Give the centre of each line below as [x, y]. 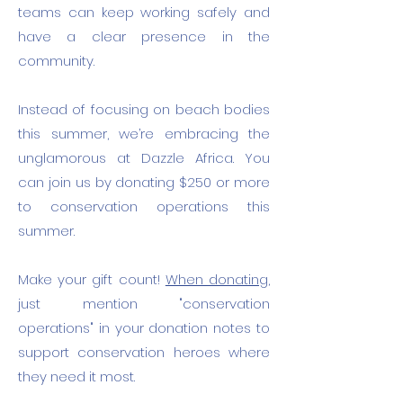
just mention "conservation [144, 304]
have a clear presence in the [144, 36]
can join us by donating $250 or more [144, 182]
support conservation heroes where [144, 352]
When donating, [218, 279]
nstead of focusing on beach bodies [145, 109]
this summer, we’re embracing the [144, 134]
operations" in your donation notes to [144, 328]
